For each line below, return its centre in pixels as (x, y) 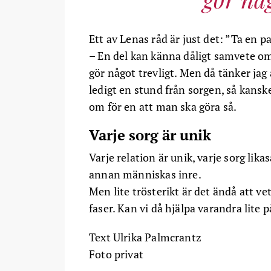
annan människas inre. (145, 174)
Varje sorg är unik (150, 135)
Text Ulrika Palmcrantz (145, 237)
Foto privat (116, 254)
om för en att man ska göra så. (163, 106)
